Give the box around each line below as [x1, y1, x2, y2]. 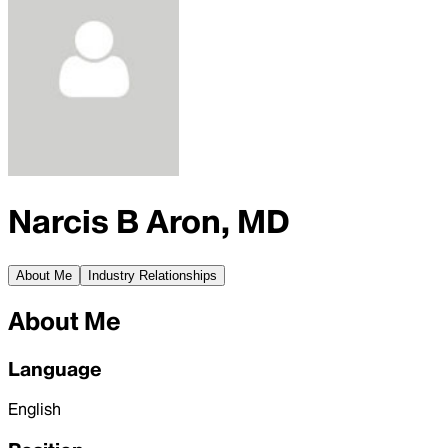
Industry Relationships [88, 267, 217, 283]
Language [8, 356, 102, 381]
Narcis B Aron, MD [8, 201, 290, 243]
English [8, 399, 61, 420]
